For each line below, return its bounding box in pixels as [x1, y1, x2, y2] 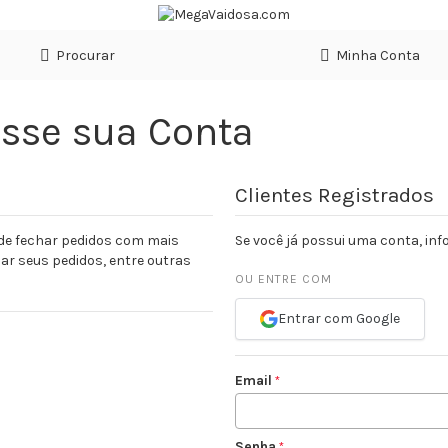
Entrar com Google [278, 309, 401, 327]
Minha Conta [336, 46, 421, 64]
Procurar [56, 46, 116, 64]
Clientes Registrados [235, 182, 435, 207]
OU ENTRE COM [235, 271, 333, 286]
